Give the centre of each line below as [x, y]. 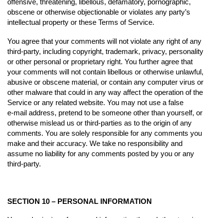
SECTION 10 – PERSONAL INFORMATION [80, 201]
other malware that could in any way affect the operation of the [105, 92]
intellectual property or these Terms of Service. [81, 22]
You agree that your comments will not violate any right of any [104, 41]
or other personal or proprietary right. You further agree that [100, 61]
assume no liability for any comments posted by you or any [101, 153]
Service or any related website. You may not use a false [95, 102]
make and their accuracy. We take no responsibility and [95, 143]
